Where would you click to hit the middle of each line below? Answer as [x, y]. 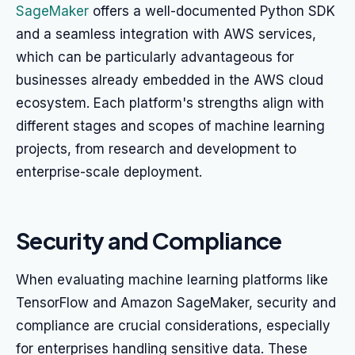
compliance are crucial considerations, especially [173, 326]
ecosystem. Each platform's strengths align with [170, 103]
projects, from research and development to [156, 149]
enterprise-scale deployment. [109, 172]
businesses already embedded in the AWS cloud [170, 80]
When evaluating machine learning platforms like [172, 280]
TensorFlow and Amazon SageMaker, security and [176, 303]
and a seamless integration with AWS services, [166, 34]
